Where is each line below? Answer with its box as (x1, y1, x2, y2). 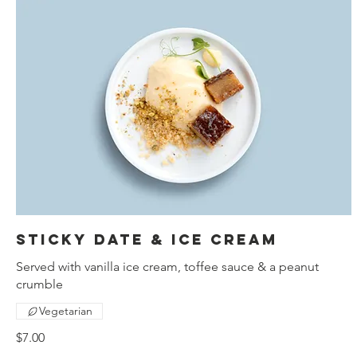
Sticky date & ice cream (16, 230, 278, 249)
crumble (16, 277, 63, 292)
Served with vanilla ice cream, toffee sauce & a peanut (16, 259, 319, 275)
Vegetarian (39, 304, 92, 319)
